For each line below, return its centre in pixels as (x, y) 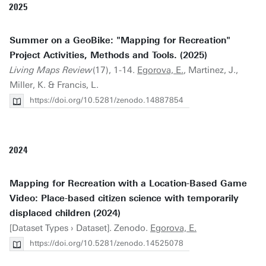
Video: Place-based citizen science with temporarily (124, 198)
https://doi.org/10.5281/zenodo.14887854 (107, 100)
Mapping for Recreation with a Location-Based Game (128, 183)
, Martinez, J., (211, 70)
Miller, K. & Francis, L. (54, 85)
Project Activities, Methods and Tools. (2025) (108, 55)
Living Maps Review (51, 70)
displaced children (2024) (65, 213)
